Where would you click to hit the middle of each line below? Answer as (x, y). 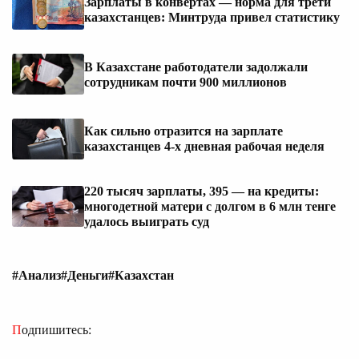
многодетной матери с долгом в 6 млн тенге (210, 206)
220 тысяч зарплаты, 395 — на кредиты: (202, 191)
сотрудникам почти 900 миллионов (186, 82)
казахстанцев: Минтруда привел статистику (212, 18)
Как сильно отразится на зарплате (184, 131)
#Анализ (36, 275)
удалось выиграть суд (147, 221)
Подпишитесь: (56, 329)
